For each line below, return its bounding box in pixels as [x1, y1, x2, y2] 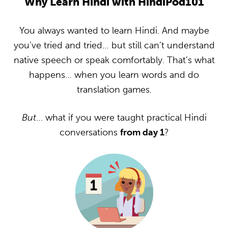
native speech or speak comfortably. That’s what [13, 54, 215, 66]
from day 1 [120, 127, 164, 138]
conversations [59, 127, 120, 138]
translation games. [76, 84, 152, 95]
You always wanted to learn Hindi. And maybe [19, 25, 209, 36]
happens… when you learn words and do [29, 69, 199, 80]
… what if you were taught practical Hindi [36, 112, 207, 123]
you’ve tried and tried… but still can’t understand [13, 40, 215, 51]
